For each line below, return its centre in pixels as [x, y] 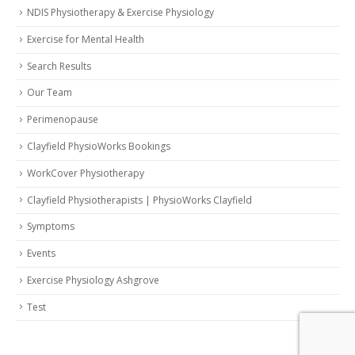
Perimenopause [63, 120]
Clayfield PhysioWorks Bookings [99, 146]
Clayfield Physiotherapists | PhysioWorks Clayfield [139, 200]
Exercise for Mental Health [86, 39]
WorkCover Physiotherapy [86, 173]
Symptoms [51, 227]
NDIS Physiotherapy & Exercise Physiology [120, 13]
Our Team [50, 93]
